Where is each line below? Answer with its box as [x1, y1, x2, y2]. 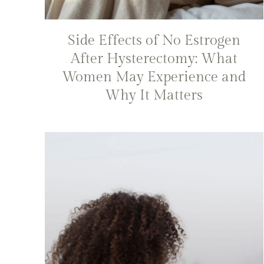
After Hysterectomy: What [70, 50, 237, 67]
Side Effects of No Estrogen [67, 32, 240, 49]
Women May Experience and [62, 68, 246, 85]
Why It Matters [105, 87, 203, 104]
